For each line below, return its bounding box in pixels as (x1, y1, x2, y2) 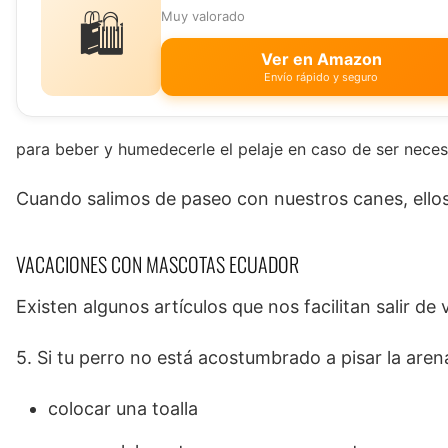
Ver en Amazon (260, 49, 382, 70)
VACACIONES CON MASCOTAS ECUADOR (16, 249, 299, 280)
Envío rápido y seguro (264, 70, 378, 85)
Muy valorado (161, 8, 245, 25)
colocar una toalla (48, 398, 198, 420)
